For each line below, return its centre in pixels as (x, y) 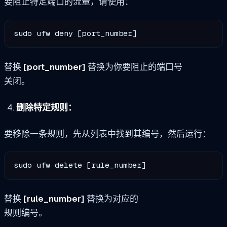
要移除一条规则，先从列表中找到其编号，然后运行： (107, 134)
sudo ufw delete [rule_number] (80, 165)
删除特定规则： (46, 107)
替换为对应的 (111, 199)
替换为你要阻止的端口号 (134, 67)
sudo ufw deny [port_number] (75, 33)
